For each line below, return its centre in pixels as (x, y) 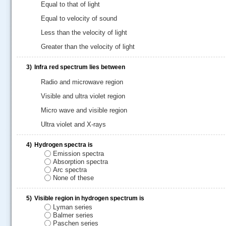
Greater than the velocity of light (88, 47)
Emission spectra (78, 154)
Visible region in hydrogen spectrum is (89, 198)
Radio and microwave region (82, 82)
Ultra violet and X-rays (73, 124)
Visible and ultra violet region (83, 96)
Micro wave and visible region (84, 110)
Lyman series (73, 207)
